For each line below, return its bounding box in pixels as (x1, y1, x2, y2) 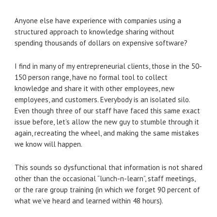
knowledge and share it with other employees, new (15, 84, 174, 93)
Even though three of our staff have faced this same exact (15, 106, 200, 115)
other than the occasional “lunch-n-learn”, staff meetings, (15, 174, 195, 183)
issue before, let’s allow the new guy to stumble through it (15, 117, 199, 126)
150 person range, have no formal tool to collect (15, 73, 168, 82)
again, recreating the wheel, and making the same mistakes (15, 128, 199, 138)
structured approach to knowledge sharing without (15, 27, 174, 36)
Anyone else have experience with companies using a (15, 16, 181, 25)
